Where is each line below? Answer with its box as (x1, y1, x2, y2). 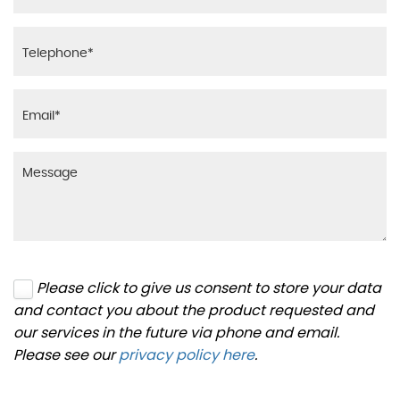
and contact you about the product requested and (13, 300, 374, 321)
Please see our (13, 345, 119, 365)
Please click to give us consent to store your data (37, 278, 381, 298)
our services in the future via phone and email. (13, 322, 339, 343)
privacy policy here (119, 345, 254, 365)
